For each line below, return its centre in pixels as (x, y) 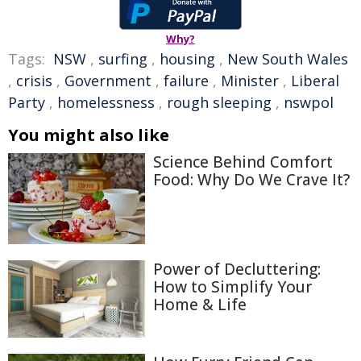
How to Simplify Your (232, 287)
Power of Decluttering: (237, 270)
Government (108, 81)
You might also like (89, 135)
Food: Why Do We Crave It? (251, 180)
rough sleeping (219, 102)
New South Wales (288, 59)
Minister (250, 81)
